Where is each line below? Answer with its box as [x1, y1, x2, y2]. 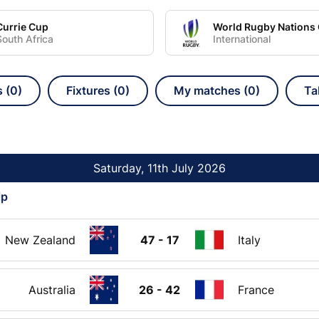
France [238, 282, 274, 297]
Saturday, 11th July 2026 [93, 161, 226, 176]
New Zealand [5, 232, 75, 247]
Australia [28, 282, 75, 297]
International [213, 33, 271, 46]
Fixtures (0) [66, 83, 130, 98]
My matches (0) [174, 83, 260, 98]
